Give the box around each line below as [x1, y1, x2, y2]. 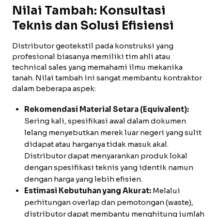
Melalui [151, 186, 180, 195]
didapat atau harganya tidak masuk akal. [24, 139, 169, 149]
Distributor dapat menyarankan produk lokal [24, 151, 187, 160]
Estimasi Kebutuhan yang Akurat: [24, 186, 151, 195]
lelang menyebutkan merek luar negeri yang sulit [24, 128, 201, 137]
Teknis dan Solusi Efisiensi [12, 18, 174, 33]
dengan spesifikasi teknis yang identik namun [24, 163, 193, 172]
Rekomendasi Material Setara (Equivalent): [24, 105, 189, 114]
